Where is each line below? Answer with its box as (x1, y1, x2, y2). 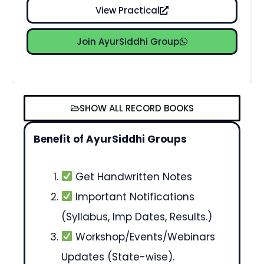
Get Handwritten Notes (72, 169, 193, 184)
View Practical (95, 4, 160, 16)
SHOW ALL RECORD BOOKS (79, 102, 194, 115)
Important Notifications (72, 189, 195, 204)
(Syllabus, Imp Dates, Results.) (61, 209, 212, 224)
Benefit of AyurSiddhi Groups (31, 132, 187, 147)
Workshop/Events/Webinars (72, 229, 216, 244)
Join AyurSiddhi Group (76, 35, 179, 48)
